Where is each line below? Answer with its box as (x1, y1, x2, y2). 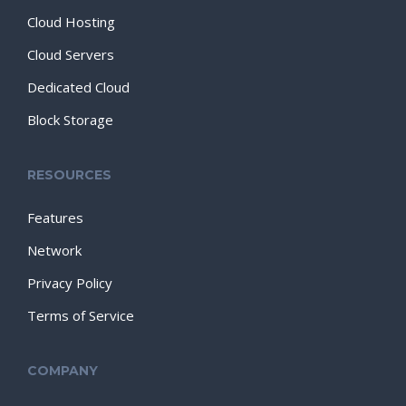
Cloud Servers (27, 45, 114, 63)
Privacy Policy (27, 274, 112, 292)
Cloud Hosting (27, 13, 115, 31)
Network (27, 241, 82, 259)
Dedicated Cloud (27, 78, 130, 96)
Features (27, 208, 83, 227)
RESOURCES (27, 167, 111, 183)
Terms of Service (27, 306, 134, 324)
